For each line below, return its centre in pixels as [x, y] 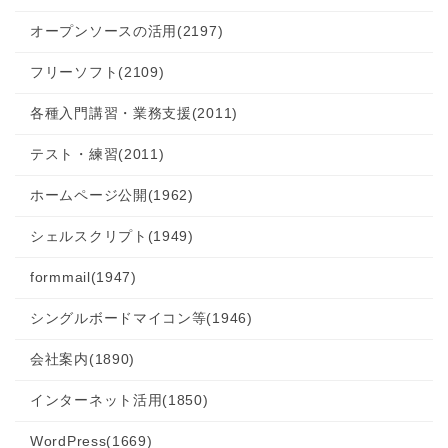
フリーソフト [74, 72]
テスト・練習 [74, 154]
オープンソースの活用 [103, 31]
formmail [60, 277]
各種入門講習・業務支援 [111, 113]
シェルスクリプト [89, 236]
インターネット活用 [96, 400]
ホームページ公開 [89, 195]
